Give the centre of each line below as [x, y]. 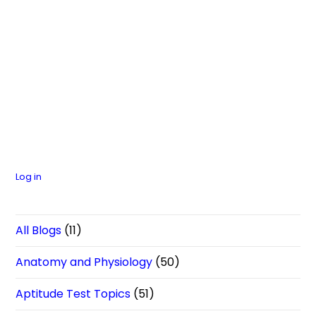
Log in [29, 177]
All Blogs [39, 230]
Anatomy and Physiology [84, 262]
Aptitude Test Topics [73, 294]
